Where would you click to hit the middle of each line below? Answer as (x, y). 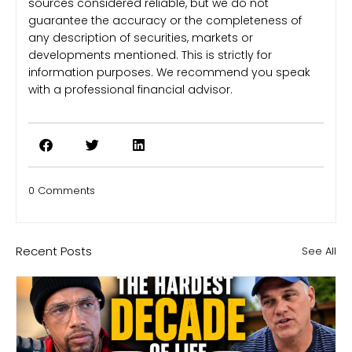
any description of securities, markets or (141, 38)
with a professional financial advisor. (130, 90)
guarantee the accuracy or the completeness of (165, 21)
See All (319, 251)
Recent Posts (54, 251)
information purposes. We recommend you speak (169, 73)
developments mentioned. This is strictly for (150, 55)
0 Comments (62, 190)
